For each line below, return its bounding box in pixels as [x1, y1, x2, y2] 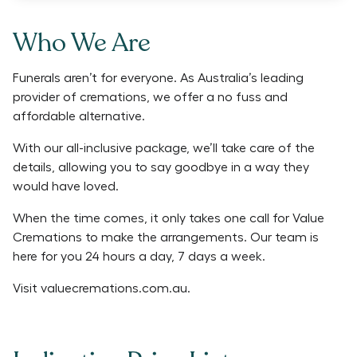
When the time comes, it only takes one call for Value [13, 212, 324, 225]
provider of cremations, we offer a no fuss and [13, 91, 288, 104]
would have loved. [13, 180, 119, 193]
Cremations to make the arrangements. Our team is [13, 231, 319, 244]
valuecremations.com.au [41, 282, 187, 295]
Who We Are [13, 25, 151, 61]
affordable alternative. [13, 110, 145, 123]
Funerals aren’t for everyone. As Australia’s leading [13, 72, 304, 84]
